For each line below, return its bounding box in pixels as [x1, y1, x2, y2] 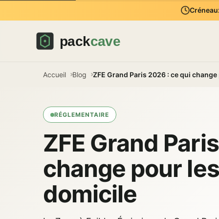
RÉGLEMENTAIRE [54, 111, 109, 118]
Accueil [43, 70, 66, 79]
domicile [43, 179, 137, 208]
